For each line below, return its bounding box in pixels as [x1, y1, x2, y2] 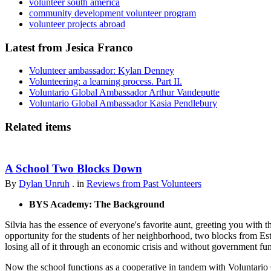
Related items [5, 120, 71, 133]
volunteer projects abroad [29, 18, 125, 29]
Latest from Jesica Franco [5, 41, 133, 54]
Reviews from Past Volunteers [87, 178, 201, 189]
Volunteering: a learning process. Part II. [29, 76, 182, 87]
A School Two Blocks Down [5, 162, 142, 175]
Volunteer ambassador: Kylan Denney [29, 65, 174, 76]
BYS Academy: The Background [29, 198, 165, 209]
